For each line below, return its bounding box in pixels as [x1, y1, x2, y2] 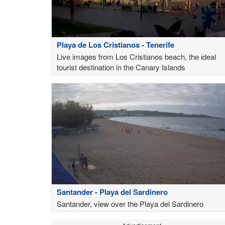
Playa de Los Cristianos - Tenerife [57, 39, 174, 50]
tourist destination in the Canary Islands [57, 61, 185, 72]
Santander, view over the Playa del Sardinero [57, 198, 203, 209]
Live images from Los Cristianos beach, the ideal [57, 51, 216, 62]
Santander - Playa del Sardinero [57, 186, 168, 197]
